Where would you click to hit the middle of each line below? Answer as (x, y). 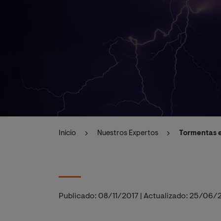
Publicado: (78, 196)
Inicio (67, 133)
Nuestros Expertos (128, 133)
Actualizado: (166, 196)
